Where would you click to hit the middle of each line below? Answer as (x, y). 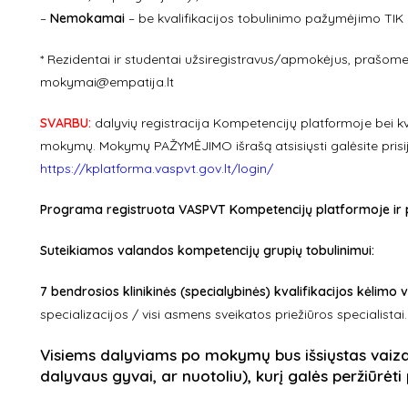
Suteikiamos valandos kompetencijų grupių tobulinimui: (207, 250)
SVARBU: (65, 123)
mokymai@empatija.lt (107, 82)
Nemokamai (87, 18)
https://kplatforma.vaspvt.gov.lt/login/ (156, 168)
